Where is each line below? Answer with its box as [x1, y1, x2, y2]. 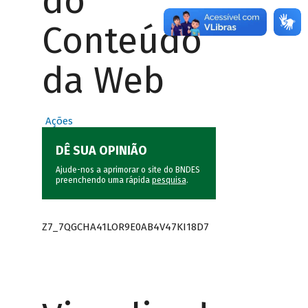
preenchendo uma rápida [55, 175, 152, 186]
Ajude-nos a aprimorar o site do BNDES [55, 165, 200, 175]
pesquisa [151, 175, 186, 186]
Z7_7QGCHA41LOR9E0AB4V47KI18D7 [41, 220, 209, 233]
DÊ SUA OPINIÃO [55, 143, 147, 159]
